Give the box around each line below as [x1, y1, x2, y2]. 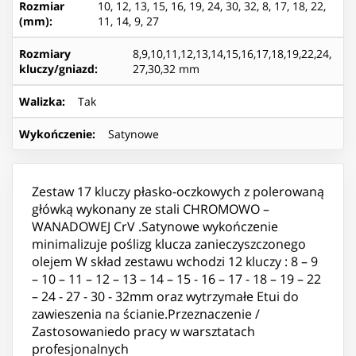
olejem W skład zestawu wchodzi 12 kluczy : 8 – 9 [32, 252, 318, 270]
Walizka [19, 93, 62, 109]
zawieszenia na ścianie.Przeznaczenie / [32, 304, 260, 323]
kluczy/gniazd [19, 60, 95, 76]
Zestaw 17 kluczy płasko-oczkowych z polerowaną [32, 182, 324, 200]
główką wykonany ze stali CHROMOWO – [32, 199, 269, 218]
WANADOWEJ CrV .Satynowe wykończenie [32, 217, 278, 235]
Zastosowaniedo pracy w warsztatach [32, 322, 255, 340]
